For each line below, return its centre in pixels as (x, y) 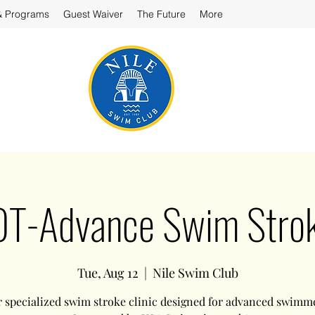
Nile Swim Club (195, 273)
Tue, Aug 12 (108, 273)
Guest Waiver (93, 14)
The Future (161, 14)
